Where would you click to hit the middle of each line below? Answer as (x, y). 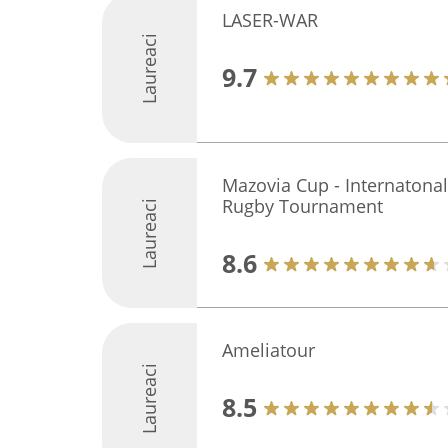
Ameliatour (268, 350)
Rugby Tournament (302, 206)
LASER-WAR (270, 20)
